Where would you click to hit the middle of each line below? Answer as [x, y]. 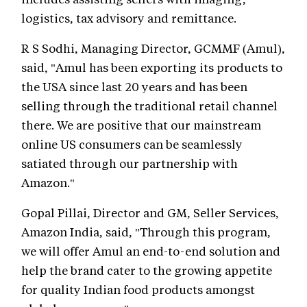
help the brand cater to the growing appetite [147, 270]
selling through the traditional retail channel [149, 105]
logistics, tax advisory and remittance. [129, 17]
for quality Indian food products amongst [138, 289]
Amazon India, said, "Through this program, [146, 231]
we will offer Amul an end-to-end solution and [151, 250]
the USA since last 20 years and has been [134, 86]
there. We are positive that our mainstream [141, 124]
